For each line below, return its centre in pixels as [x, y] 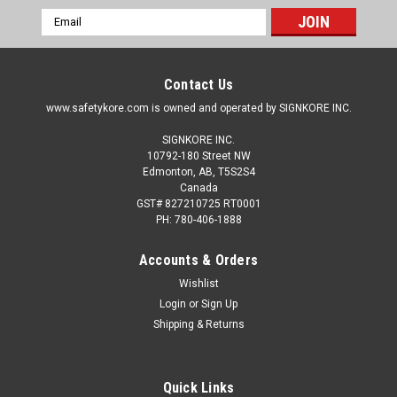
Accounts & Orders [198, 260]
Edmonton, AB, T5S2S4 [198, 171]
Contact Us [198, 84]
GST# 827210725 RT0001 [198, 203]
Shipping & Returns [198, 324]
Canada [198, 187]
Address [65, 35]
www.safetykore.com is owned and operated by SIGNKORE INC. [198, 108]
